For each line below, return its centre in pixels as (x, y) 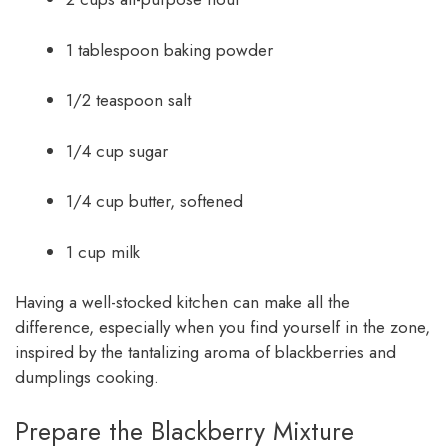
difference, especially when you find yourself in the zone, (222, 327)
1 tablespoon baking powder (169, 49)
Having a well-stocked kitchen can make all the (182, 302)
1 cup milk (103, 251)
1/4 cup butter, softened (154, 201)
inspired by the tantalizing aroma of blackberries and (205, 352)
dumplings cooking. (87, 377)
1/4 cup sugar (117, 150)
